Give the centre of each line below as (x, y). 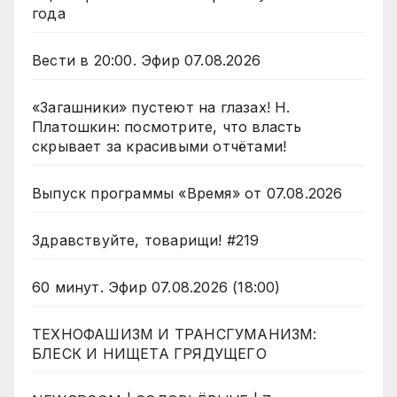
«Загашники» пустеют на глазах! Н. (161, 108)
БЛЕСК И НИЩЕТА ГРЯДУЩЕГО (149, 354)
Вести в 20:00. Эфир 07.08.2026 (146, 61)
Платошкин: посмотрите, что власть (167, 127)
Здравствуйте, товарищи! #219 (146, 241)
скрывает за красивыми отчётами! (160, 147)
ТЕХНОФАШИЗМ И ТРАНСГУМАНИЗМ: (175, 335)
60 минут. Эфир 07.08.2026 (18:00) (156, 288)
